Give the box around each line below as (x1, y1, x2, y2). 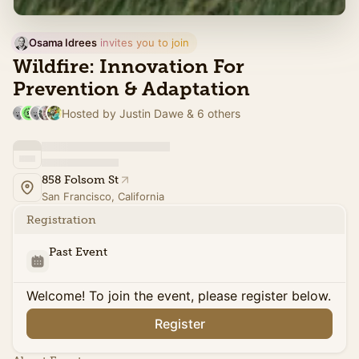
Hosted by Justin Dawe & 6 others (62, 106, 241, 120)
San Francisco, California (42, 189, 164, 203)
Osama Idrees (29, 36, 97, 49)
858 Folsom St (42, 172, 119, 187)
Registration (26, 212, 96, 227)
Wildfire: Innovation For (13, 54, 244, 78)
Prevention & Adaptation (13, 77, 250, 100)
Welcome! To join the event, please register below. (26, 287, 331, 304)
